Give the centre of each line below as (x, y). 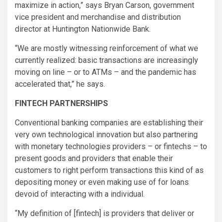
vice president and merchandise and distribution (98, 17)
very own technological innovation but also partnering (106, 135)
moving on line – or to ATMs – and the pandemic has (106, 72)
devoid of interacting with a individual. (80, 194)
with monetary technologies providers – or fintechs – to (111, 147)
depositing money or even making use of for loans (102, 182)
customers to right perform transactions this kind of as (109, 170)
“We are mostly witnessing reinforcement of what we (107, 49)
